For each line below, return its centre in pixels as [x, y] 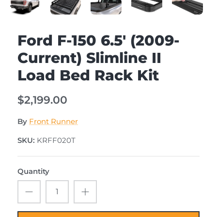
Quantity [33, 171]
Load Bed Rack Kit [88, 75]
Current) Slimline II [89, 58]
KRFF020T [56, 140]
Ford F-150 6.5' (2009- [99, 40]
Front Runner [54, 121]
